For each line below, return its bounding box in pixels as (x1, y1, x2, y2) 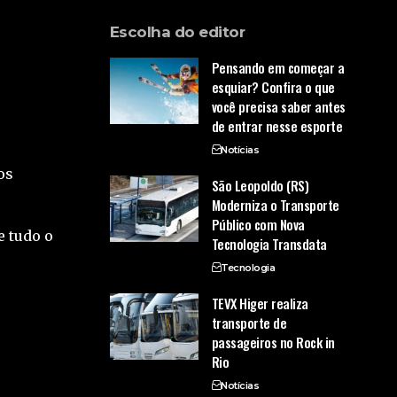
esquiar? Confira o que (211, 77, 335, 97)
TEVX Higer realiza (211, 293, 308, 314)
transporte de (211, 313, 287, 333)
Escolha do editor (109, 23, 245, 42)
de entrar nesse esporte (211, 116, 343, 136)
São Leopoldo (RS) (211, 175, 309, 196)
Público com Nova (211, 214, 305, 235)
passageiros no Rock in (211, 332, 335, 353)
